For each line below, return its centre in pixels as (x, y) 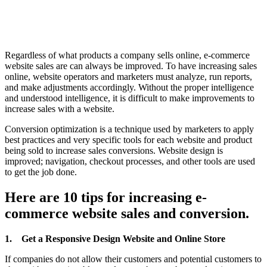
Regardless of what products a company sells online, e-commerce (127, 55)
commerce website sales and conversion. (127, 213)
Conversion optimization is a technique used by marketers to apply (129, 129)
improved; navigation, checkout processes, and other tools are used (130, 161)
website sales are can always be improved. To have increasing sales (131, 66)
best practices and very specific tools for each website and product (128, 139)
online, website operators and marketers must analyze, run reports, (128, 76)
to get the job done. (41, 172)
